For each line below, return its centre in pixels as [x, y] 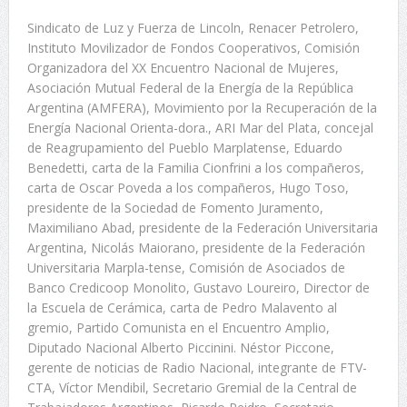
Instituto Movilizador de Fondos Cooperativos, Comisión [193, 48]
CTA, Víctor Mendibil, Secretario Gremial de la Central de [192, 388]
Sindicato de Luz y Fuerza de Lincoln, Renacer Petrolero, [193, 28]
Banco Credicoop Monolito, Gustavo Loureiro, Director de [198, 288]
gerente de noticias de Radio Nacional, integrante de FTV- [197, 368]
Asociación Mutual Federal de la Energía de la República [190, 88]
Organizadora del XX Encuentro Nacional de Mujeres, [183, 68]
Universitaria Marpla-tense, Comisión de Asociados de [186, 268]
